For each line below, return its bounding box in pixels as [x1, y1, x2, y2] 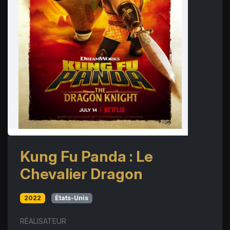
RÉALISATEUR [20, 217, 66, 226]
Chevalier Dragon [20, 165, 143, 183]
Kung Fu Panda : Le [20, 147, 153, 165]
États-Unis [55, 194, 89, 202]
